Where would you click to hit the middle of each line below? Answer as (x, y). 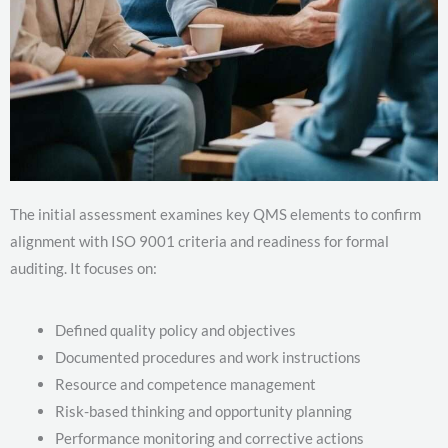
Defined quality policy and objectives (175, 329)
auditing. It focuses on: (83, 267)
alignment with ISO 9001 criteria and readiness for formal (199, 240)
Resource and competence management (185, 383)
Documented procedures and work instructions (208, 356)
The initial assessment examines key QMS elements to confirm (215, 213)
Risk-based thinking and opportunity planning (203, 410)
